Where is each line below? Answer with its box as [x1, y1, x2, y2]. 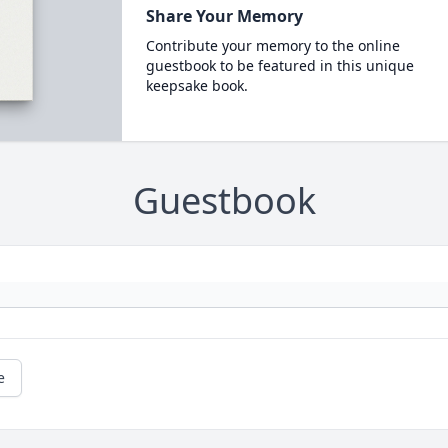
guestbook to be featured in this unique [145, 56, 414, 75]
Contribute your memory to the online [145, 36, 400, 55]
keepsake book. [145, 76, 248, 95]
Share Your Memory [145, 5, 303, 27]
